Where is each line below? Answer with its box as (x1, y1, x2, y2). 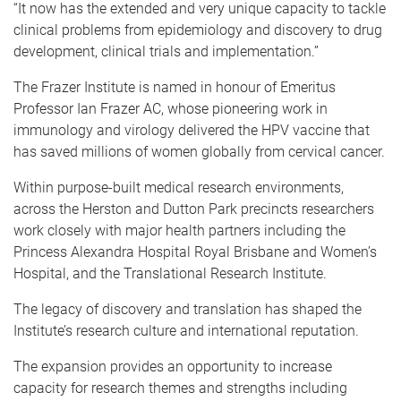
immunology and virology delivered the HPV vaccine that (13, 121, 370, 139)
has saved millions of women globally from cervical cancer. (13, 142, 385, 160)
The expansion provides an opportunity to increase (13, 357, 332, 375)
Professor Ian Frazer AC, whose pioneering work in (13, 99, 328, 117)
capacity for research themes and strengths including (13, 379, 347, 397)
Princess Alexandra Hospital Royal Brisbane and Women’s (13, 243, 377, 260)
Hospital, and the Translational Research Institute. (13, 264, 327, 282)
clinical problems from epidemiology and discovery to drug (13, 21, 382, 38)
